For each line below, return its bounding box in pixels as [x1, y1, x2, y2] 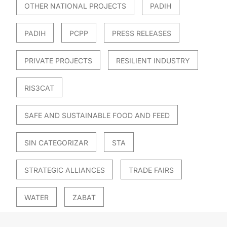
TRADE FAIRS [128, 166, 174, 175]
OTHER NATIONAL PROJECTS [24, 2, 126, 11]
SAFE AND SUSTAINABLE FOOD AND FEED [24, 111, 170, 120]
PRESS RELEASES [111, 29, 171, 38]
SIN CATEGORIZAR [24, 138, 88, 147]
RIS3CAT [24, 84, 54, 93]
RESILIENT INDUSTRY [116, 56, 190, 65]
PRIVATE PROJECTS [24, 56, 92, 65]
